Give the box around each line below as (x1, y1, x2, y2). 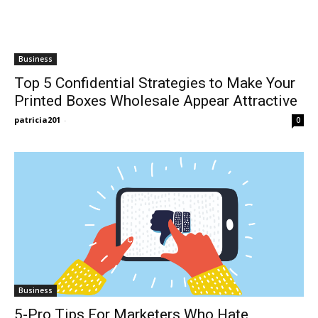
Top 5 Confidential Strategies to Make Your (14, 74, 295, 92)
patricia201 (14, 114, 60, 125)
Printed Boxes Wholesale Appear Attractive (14, 92, 297, 109)
